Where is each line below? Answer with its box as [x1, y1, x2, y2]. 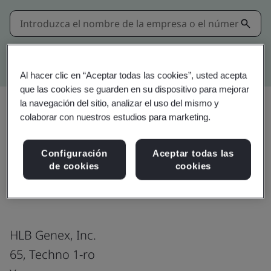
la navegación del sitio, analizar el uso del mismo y [20, 97, 220, 108]
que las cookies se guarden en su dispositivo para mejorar [20, 83, 250, 94]
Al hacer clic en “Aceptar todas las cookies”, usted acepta [20, 70, 247, 80]
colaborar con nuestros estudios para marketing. [20, 111, 211, 122]
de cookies [49, 160, 100, 171]
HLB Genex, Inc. [10, 226, 96, 243]
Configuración [41, 148, 108, 158]
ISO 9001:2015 [10, 170, 152, 200]
